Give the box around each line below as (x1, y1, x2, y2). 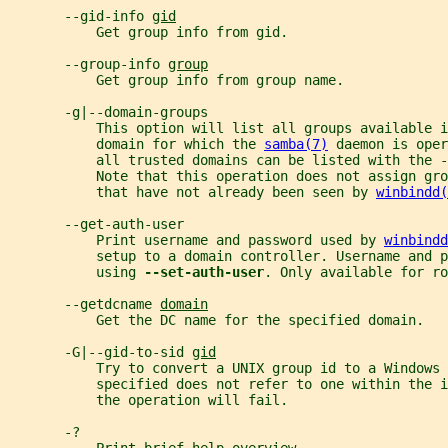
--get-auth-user (8, 216, 184, 233)
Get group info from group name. (8, 72, 344, 89)
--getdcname (8, 296, 160, 313)
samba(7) (264, 136, 328, 153)
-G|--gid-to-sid (8, 344, 192, 361)
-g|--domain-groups (8, 104, 208, 121)
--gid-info (8, 8, 152, 25)
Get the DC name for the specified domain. (8, 312, 424, 329)
